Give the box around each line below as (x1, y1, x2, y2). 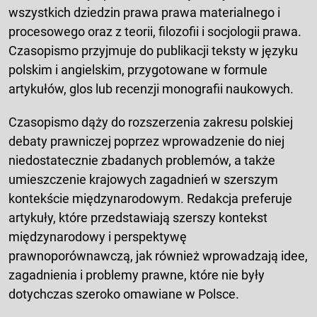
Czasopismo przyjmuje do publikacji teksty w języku (8, 43, 298, 59)
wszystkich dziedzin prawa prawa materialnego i (8, 5, 280, 21)
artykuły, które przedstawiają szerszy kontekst (8, 210, 267, 226)
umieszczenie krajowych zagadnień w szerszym (8, 172, 278, 188)
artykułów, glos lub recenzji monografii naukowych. (8, 81, 296, 97)
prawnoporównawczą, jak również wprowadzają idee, (8, 248, 308, 264)
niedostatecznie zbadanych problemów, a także (8, 153, 275, 168)
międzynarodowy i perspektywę (8, 229, 187, 245)
